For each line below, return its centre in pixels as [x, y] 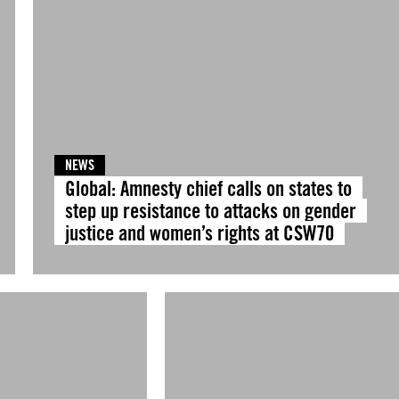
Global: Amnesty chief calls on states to [208, 188]
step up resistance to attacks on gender [210, 211]
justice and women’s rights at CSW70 [199, 233]
